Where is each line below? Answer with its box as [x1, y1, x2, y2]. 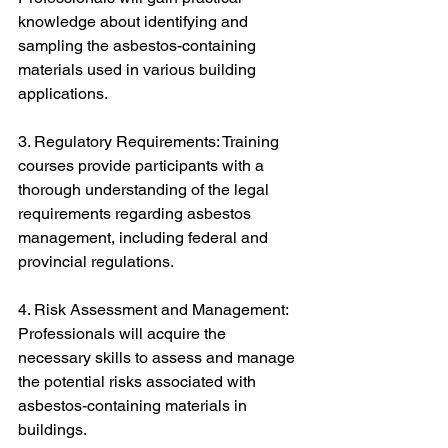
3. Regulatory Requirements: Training [18, 132, 283, 151]
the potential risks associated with [18, 372, 260, 391]
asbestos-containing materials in [18, 396, 251, 415]
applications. [18, 84, 108, 103]
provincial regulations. [18, 252, 174, 271]
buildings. [18, 420, 87, 439]
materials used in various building [18, 60, 260, 79]
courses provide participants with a [18, 156, 268, 175]
